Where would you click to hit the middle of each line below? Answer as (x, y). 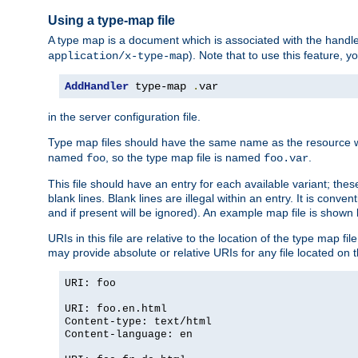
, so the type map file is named (185, 158)
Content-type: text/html (138, 322)
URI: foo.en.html (116, 309)
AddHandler (97, 87)
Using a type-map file (111, 20)
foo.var (286, 159)
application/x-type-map (118, 56)
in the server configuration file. (124, 117)
